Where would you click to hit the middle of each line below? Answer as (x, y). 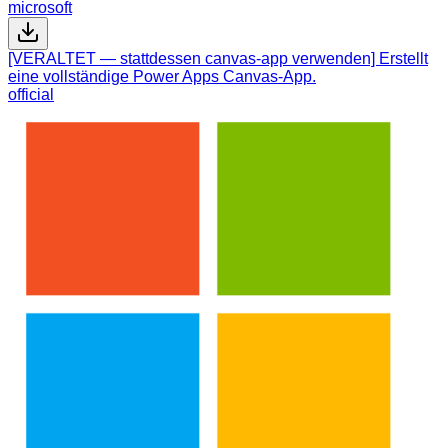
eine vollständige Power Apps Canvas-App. (162, 77)
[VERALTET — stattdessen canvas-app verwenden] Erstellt (218, 59)
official (31, 95)
